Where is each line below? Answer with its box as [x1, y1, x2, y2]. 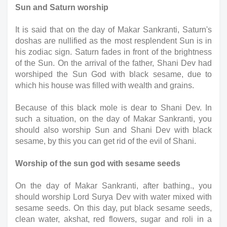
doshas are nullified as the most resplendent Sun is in [15, 36, 212, 45]
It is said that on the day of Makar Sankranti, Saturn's [15, 25, 212, 34]
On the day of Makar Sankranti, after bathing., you [15, 181, 212, 190]
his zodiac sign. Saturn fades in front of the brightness [15, 47, 212, 56]
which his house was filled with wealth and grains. [15, 81, 196, 90]
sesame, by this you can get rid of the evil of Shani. [15, 136, 196, 145]
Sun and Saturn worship [15, 3, 108, 12]
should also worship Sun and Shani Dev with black [15, 125, 212, 134]
